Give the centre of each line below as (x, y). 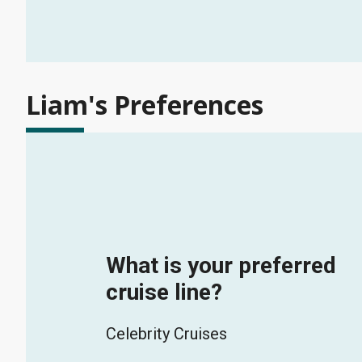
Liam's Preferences (145, 105)
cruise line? (164, 293)
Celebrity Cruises (166, 334)
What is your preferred (221, 266)
